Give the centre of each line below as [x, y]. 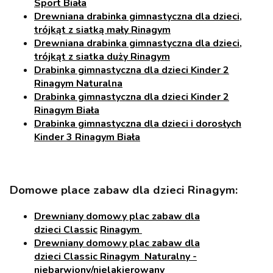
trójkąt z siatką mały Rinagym [102, 30]
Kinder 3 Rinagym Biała [87, 137]
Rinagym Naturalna [78, 83]
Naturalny [168, 256]
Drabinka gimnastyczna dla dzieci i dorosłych [138, 123]
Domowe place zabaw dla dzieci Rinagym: [124, 190]
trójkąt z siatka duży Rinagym [102, 56]
